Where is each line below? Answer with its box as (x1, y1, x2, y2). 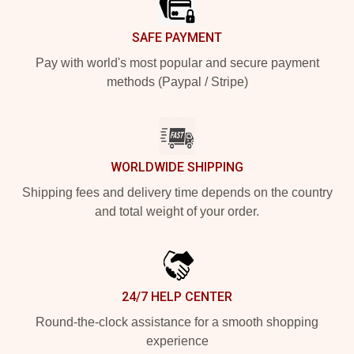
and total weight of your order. (95, 204, 259, 218)
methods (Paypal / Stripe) (106, 74, 248, 88)
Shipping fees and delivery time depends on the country (21, 185, 333, 199)
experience (145, 333, 209, 348)
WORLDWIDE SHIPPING (111, 159, 243, 175)
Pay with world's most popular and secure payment (35, 55, 319, 70)
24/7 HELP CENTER (122, 288, 232, 304)
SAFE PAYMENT (132, 29, 222, 45)
